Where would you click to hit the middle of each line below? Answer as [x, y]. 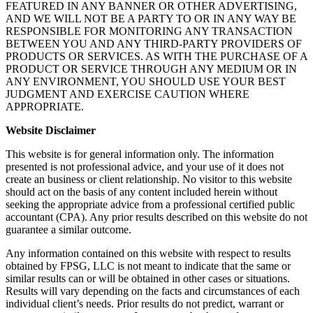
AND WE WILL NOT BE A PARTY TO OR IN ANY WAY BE [151, 19]
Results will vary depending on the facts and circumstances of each [153, 291]
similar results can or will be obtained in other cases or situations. [148, 279]
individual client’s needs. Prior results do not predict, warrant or [145, 304]
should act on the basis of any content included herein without [141, 192]
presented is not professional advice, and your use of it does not [145, 167]
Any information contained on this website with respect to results [148, 254]
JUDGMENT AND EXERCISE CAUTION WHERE [128, 94]
